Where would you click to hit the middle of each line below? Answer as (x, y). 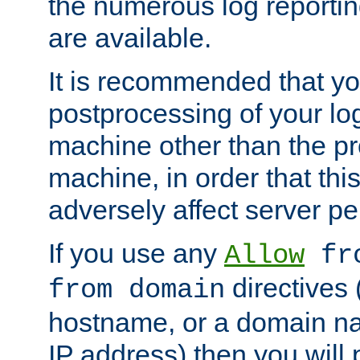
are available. (130, 38)
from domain (137, 290)
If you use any (136, 254)
